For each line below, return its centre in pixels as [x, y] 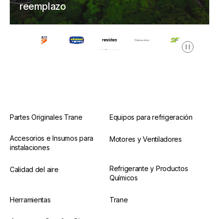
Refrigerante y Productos [149, 168]
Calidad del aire [34, 169]
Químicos [124, 177]
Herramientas [30, 199]
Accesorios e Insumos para [52, 138]
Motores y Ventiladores [146, 139]
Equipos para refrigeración [151, 117]
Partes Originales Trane [46, 117]
